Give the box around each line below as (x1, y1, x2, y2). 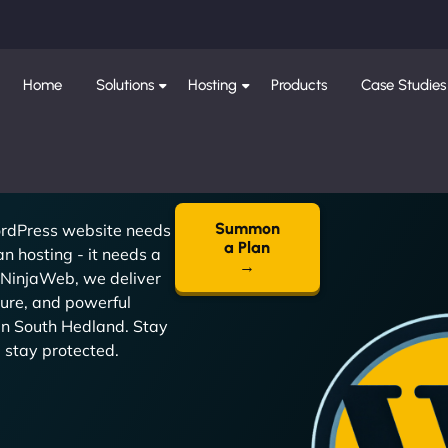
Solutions (96, 76, 155, 94)
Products (271, 76, 328, 94)
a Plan (224, 238, 271, 257)
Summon (214, 219, 280, 238)
